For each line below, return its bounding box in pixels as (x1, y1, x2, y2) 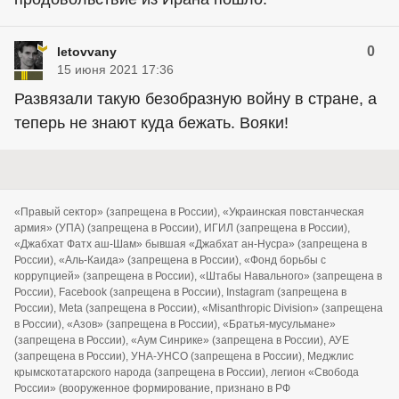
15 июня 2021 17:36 (57, 62, 174, 77)
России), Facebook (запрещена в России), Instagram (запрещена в (14, 286, 346, 298)
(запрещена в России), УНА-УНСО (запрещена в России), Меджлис (14, 350, 354, 362)
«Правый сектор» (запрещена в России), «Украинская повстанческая (14, 206, 364, 218)
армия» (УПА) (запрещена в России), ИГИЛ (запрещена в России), (14, 222, 350, 234)
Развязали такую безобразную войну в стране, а (14, 90, 377, 108)
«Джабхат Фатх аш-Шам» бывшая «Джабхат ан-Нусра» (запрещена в (14, 238, 367, 250)
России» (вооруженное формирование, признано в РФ (14, 382, 290, 395)
